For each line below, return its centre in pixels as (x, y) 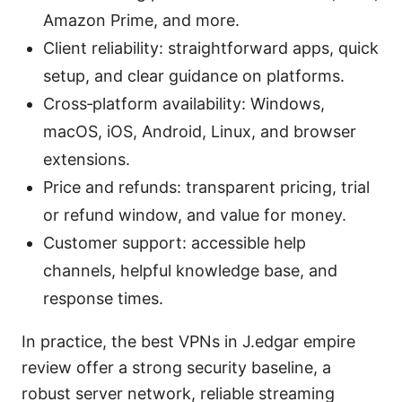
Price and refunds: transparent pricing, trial (206, 188)
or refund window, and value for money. (195, 215)
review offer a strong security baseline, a (176, 368)
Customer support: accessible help (175, 243)
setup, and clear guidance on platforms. (194, 76)
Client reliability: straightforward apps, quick (211, 48)
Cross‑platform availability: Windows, (184, 104)
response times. (103, 299)
